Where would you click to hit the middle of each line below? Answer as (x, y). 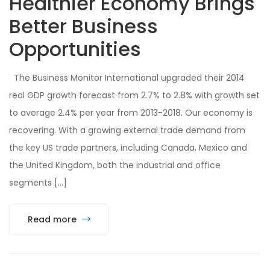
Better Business (83, 26)
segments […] (38, 182)
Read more (53, 219)
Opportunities (75, 49)
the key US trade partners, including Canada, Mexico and (128, 147)
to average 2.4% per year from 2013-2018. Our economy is (131, 112)
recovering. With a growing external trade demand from (127, 130)
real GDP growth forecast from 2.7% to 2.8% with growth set (134, 95)
